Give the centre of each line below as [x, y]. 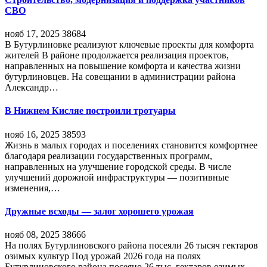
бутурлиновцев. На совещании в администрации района [120, 77]
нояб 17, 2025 [32, 34]
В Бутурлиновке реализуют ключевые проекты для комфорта [129, 44]
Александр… [32, 87]
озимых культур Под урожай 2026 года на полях [103, 256]
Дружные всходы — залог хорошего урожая [99, 211]
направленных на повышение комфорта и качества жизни [123, 66]
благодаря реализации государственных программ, [108, 156]
